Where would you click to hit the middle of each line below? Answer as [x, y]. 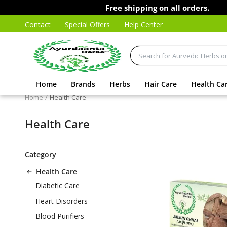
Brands [83, 84]
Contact [38, 25]
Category [41, 154]
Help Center [143, 25]
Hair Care [161, 84]
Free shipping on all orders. [134, 8]
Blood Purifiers [60, 216]
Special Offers [87, 25]
